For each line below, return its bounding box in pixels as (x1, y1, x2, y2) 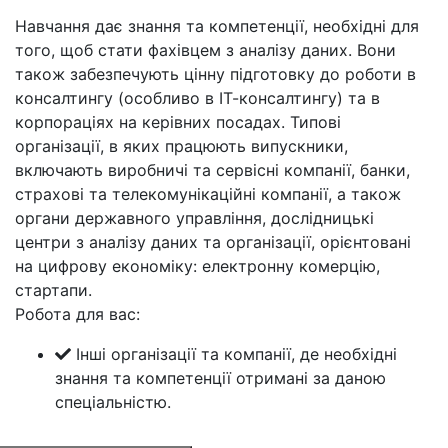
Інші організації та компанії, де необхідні (71, 344, 397, 364)
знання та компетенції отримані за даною (55, 368, 386, 388)
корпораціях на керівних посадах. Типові (15, 112, 341, 132)
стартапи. (15, 280, 92, 300)
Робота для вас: (15, 304, 140, 324)
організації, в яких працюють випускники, (15, 136, 348, 156)
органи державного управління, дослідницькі (15, 208, 374, 228)
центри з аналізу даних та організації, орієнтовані (15, 232, 411, 252)
